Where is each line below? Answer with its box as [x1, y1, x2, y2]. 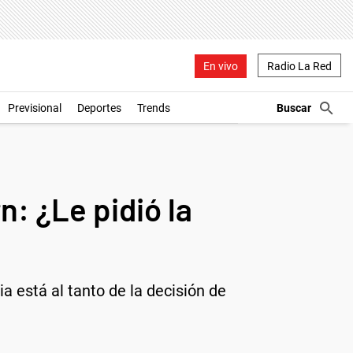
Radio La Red [267, 59, 332, 72]
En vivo [203, 59, 238, 72]
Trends [137, 102, 170, 114]
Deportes [77, 102, 121, 114]
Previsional [8, 102, 61, 114]
